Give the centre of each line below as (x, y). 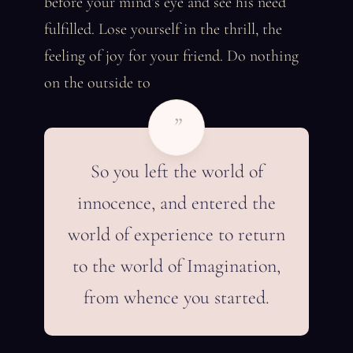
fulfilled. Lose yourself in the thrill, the (163, 29)
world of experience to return (176, 234)
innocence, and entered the (176, 203)
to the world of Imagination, (176, 266)
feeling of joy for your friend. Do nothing (171, 56)
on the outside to (97, 83)
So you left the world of (176, 171)
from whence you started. (176, 297)
